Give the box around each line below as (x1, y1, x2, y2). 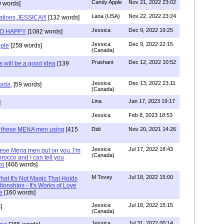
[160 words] (2, 188, 35, 196)
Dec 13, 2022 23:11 (128, 79, 175, 86)
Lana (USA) (91, 12, 120, 19)
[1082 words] (26, 27, 62, 35)
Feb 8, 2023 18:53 (128, 111, 172, 118)
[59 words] (12, 80, 41, 88)
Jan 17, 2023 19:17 (128, 97, 175, 104)
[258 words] (9, 41, 42, 49)
